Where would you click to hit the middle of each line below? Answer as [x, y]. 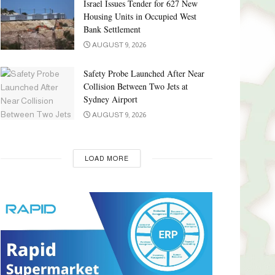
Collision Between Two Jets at [136, 87]
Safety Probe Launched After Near [144, 74]
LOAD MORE [107, 159]
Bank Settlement [112, 29]
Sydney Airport [110, 99]
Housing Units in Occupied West [140, 17]
